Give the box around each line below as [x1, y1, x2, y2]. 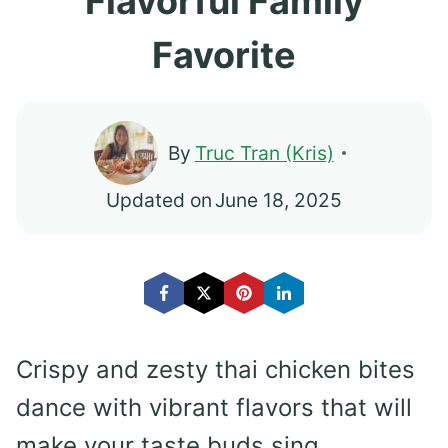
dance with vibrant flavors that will [16, 393, 412, 423]
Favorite [152, 33, 296, 77]
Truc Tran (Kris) [194, 141, 334, 166]
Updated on [105, 188, 212, 213]
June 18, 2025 [215, 188, 343, 213]
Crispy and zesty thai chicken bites [16, 355, 415, 385]
